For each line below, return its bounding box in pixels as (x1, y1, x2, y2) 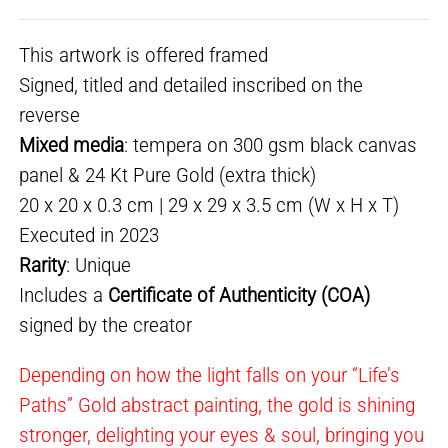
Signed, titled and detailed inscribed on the (19, 72, 364, 97)
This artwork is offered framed (19, 42, 269, 67)
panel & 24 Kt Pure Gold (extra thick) (19, 162, 317, 187)
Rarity (19, 252, 67, 277)
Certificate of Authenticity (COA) (108, 282, 371, 307)
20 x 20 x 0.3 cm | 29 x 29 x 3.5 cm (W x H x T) (19, 192, 400, 217)
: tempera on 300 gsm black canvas (124, 132, 418, 157)
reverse (19, 102, 81, 127)
